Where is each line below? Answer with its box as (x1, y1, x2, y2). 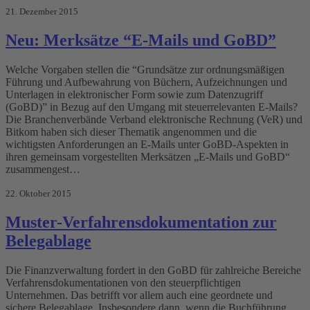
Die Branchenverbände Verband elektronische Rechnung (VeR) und (6, 113, 302, 126)
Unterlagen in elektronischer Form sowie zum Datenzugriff (6, 89, 263, 101)
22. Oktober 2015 (6, 188, 71, 199)
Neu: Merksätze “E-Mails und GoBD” (6, 31, 276, 50)
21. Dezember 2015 (6, 6, 78, 17)
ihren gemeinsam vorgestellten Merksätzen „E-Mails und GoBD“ (6, 151, 290, 163)
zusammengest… (6, 163, 80, 176)
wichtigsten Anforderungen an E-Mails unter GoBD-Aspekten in (6, 138, 289, 151)
